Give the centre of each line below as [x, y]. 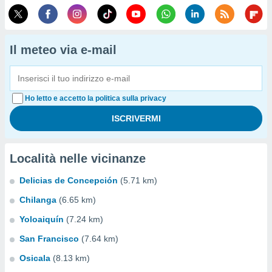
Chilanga [38, 200]
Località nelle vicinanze [78, 158]
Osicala [35, 258]
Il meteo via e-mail [63, 50]
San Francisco [49, 239]
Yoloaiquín [42, 219]
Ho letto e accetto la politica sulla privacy [96, 98]
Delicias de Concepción [69, 180]
